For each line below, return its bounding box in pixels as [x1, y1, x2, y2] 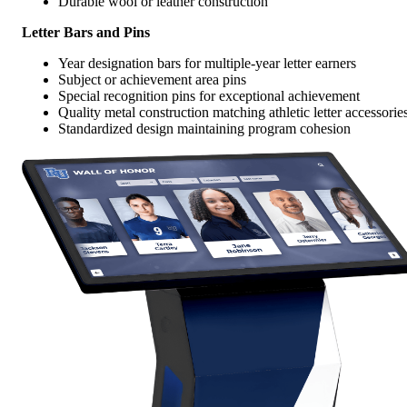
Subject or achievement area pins [58, 71, 246, 87]
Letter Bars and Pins [22, 24, 150, 40]
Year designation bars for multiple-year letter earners [58, 55, 356, 71]
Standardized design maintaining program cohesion [58, 120, 351, 136]
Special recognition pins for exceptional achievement [58, 87, 360, 104]
